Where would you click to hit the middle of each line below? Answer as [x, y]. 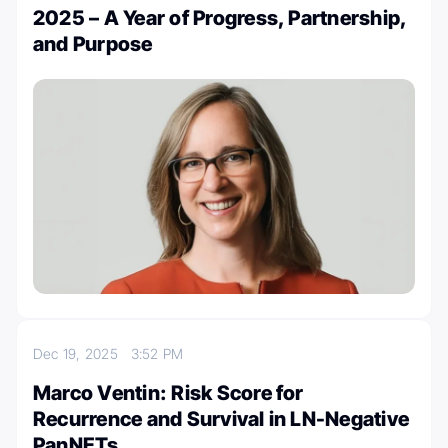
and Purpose [93, 43]
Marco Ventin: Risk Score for [168, 392]
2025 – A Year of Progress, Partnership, [220, 17]
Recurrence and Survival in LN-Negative [221, 418]
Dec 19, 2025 [82, 353]
